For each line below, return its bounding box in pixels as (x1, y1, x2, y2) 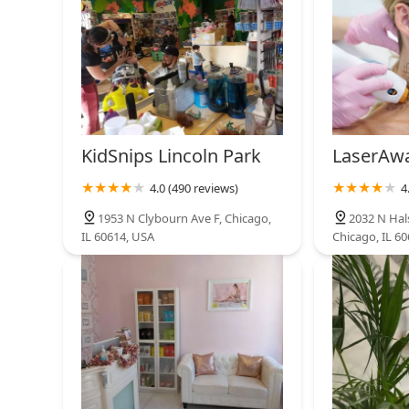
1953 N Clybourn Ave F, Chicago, (98, 209, 271, 226)
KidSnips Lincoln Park (81, 142, 261, 168)
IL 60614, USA (81, 227, 154, 245)
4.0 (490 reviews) (150, 179, 238, 196)
